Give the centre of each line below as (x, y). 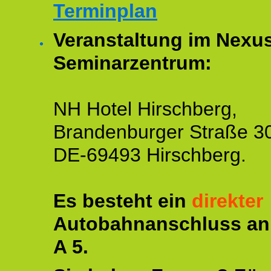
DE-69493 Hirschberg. (150, 155)
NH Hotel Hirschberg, (145, 109)
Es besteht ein (122, 201)
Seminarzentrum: (132, 63)
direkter (227, 201)
